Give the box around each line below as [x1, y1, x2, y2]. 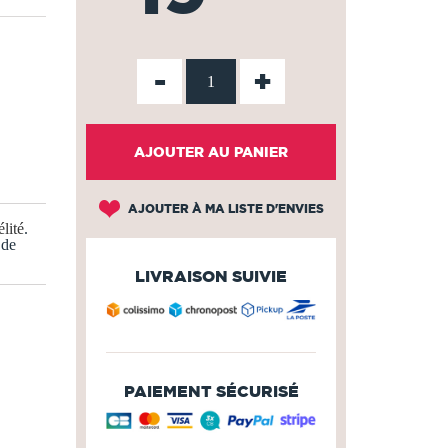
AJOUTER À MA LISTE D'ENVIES [124, 202, 324, 215]
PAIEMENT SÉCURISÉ [123, 381, 299, 400]
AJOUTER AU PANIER [134, 144, 288, 160]
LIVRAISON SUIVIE [135, 267, 287, 285]
